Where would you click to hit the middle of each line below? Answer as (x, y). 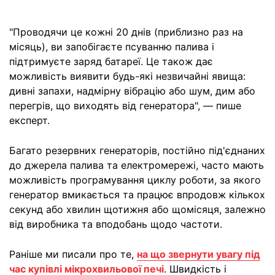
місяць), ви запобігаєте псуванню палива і (112, 46)
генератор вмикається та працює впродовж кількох (137, 194)
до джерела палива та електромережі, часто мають (137, 165)
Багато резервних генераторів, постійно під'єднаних (137, 150)
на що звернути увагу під (199, 254)
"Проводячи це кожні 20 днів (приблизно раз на (126, 32)
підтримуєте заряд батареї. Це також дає (111, 61)
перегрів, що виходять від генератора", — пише (125, 105)
